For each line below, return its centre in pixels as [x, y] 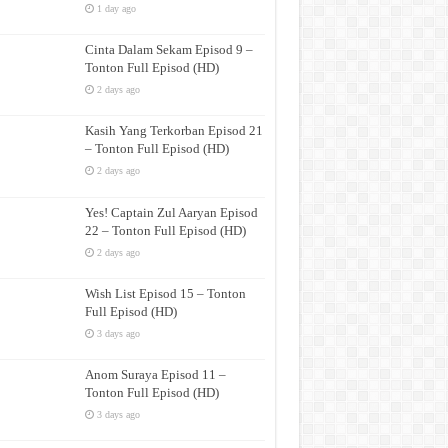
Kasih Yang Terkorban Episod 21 [173, 131]
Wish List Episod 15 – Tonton [165, 293]
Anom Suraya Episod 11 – [155, 374]
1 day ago [116, 8]
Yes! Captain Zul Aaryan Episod [171, 212]
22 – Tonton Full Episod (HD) [165, 230]
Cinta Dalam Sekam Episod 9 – [168, 50]
